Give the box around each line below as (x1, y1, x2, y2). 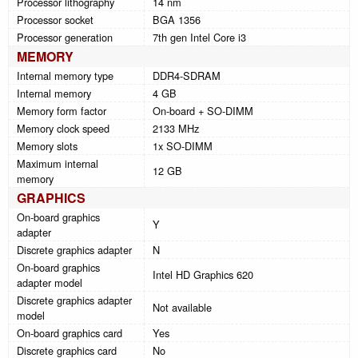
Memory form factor (17, 102, 106, 118)
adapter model (17, 274, 82, 290)
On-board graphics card (17, 324, 122, 340)
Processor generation (17, 29, 113, 45)
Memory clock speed (17, 120, 109, 136)
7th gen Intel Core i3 (153, 29, 246, 45)
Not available (153, 299, 212, 315)
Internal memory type (17, 67, 113, 83)
